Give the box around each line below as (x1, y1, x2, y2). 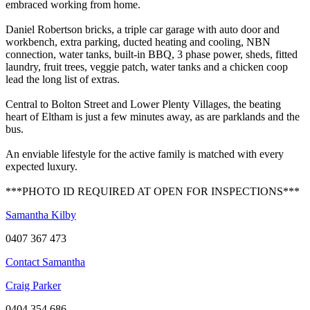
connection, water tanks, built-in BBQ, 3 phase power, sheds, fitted (6, 48, 298, 60)
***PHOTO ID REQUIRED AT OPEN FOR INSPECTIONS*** (6, 185, 300, 197)
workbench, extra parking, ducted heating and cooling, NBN (6, 35, 271, 48)
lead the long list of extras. (6, 73, 120, 85)
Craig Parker (6, 279, 61, 291)
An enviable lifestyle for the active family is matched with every (6, 147, 284, 160)
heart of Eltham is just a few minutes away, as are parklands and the (6, 110, 300, 122)
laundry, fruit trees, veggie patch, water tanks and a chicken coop (6, 60, 288, 73)
